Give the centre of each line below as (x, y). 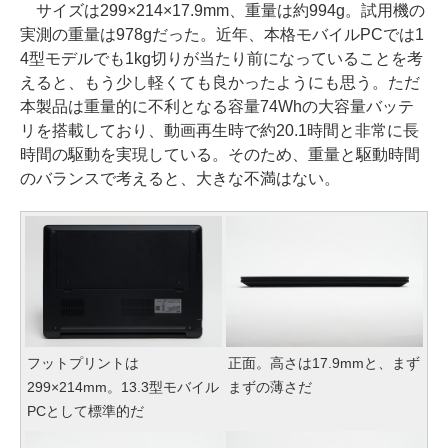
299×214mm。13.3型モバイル (123, 387)
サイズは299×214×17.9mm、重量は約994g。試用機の (222, 11)
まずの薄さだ (270, 387)
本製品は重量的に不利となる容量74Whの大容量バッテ (217, 107)
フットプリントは (83, 363)
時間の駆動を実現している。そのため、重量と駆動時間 (220, 155)
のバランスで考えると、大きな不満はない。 (180, 179)
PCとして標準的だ (85, 411)
